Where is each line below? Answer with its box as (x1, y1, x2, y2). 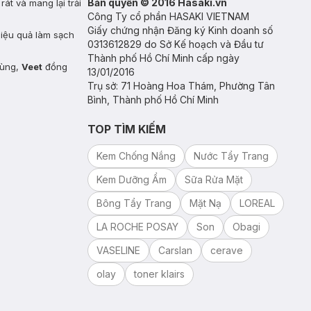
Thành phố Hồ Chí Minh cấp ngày (87, 52, 239, 65)
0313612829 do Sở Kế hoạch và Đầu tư (87, 38, 264, 51)
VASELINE (96, 244, 140, 257)
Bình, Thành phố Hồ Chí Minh (87, 94, 219, 106)
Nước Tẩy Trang (194, 150, 269, 162)
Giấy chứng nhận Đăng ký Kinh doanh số (87, 24, 273, 37)
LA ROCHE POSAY (96, 221, 178, 233)
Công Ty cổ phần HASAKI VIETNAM (87, 10, 249, 23)
